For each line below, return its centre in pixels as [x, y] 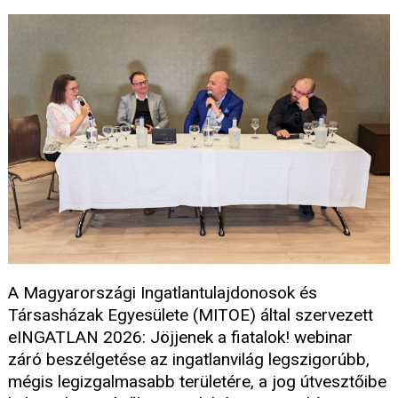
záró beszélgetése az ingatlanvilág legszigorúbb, [189, 360]
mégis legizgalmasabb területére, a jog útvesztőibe [197, 382]
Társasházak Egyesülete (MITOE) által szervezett [191, 315]
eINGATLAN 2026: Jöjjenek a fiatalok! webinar [180, 338]
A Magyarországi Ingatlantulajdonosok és [163, 293]
